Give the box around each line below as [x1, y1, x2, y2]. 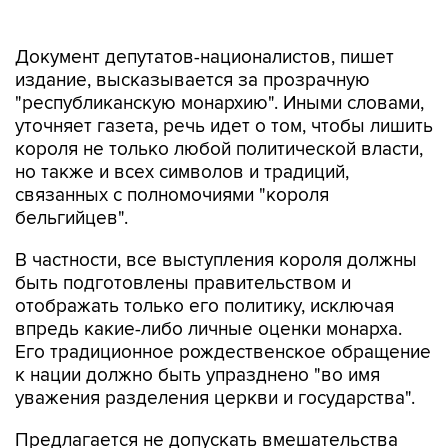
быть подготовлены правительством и [15, 230, 351, 253]
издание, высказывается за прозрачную [15, 27, 370, 50]
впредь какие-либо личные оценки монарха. [15, 276, 402, 299]
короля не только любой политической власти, [15, 96, 423, 119]
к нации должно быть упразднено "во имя [15, 322, 380, 345]
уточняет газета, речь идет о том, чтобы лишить [15, 73, 433, 96]
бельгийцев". [15, 165, 128, 188]
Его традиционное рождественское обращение [15, 299, 431, 322]
